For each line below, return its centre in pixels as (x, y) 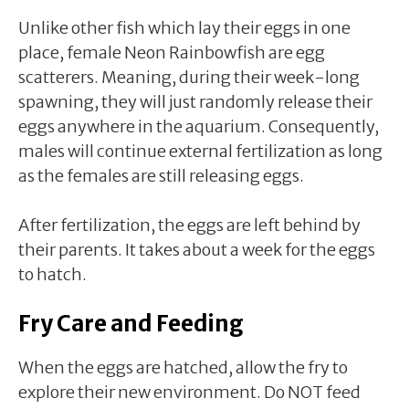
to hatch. (52, 274)
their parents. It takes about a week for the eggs (197, 249)
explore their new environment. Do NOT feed (189, 392)
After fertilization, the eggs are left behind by (189, 225)
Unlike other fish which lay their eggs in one (184, 27)
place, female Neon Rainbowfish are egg (172, 52)
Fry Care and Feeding (131, 323)
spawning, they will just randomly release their (195, 101)
